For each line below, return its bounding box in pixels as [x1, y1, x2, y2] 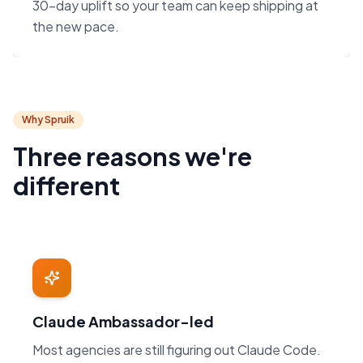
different [13, 170, 120, 202]
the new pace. [32, 18, 119, 36]
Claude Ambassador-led [32, 312, 214, 331]
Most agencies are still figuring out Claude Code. [32, 341, 321, 359]
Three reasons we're [13, 141, 252, 173]
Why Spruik [22, 113, 75, 126]
